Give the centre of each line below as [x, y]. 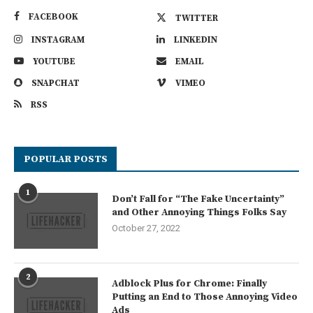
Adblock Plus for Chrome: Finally [189, 283]
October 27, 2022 [146, 228]
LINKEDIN [196, 39]
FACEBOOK [53, 16]
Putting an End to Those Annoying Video [205, 297]
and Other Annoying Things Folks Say [199, 212]
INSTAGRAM [58, 39]
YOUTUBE [54, 61]
